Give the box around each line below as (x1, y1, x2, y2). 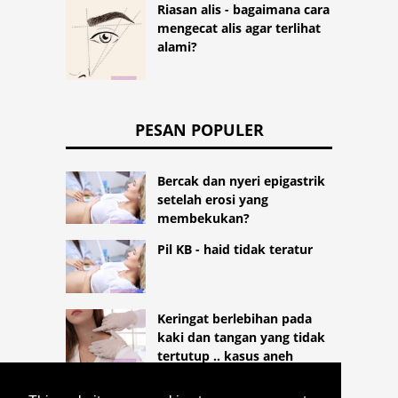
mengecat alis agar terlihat (157, 19, 321, 36)
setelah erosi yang (157, 190, 268, 208)
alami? (157, 37, 197, 55)
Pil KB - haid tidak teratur (157, 241, 313, 259)
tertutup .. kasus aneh (157, 347, 293, 365)
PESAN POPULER (134, 118, 264, 140)
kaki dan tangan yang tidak (157, 329, 325, 346)
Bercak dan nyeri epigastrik (157, 171, 325, 189)
